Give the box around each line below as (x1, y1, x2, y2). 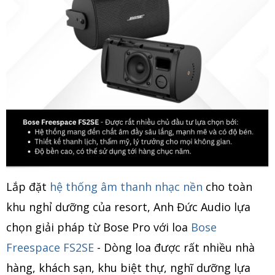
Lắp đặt (6, 179, 50, 194)
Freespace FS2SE (6, 239, 94, 255)
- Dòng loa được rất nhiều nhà (94, 239, 255, 255)
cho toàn (203, 179, 252, 194)
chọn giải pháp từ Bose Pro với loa (6, 219, 191, 234)
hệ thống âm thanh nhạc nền (50, 179, 203, 194)
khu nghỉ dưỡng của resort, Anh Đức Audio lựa (6, 199, 250, 214)
